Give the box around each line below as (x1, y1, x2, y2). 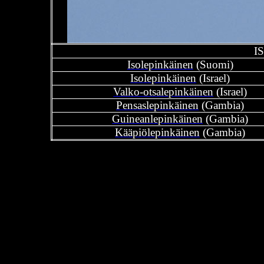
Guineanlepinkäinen (112, 113, 203, 125)
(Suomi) (193, 58, 233, 71)
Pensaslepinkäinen (116, 99, 199, 111)
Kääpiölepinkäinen (115, 126, 200, 138)
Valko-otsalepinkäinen (113, 85, 214, 98)
